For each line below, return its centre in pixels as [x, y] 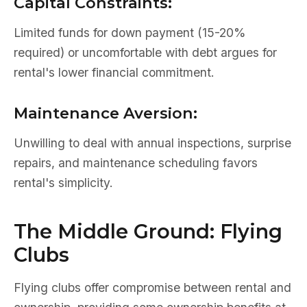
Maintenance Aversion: [106, 113]
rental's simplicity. [63, 183]
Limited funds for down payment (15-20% [130, 33]
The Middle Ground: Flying [148, 231]
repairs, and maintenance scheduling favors [136, 163]
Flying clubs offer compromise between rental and [152, 287]
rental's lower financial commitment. [114, 72]
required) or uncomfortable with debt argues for [145, 52]
